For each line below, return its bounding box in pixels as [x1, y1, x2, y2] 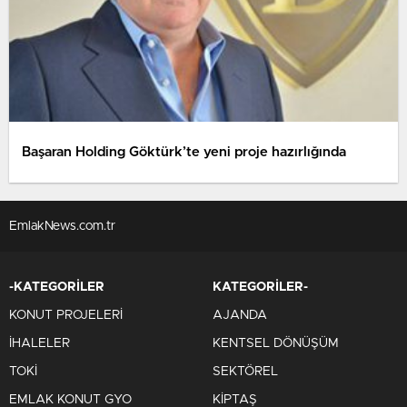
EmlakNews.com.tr [9, 220, 115, 233]
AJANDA [213, 309, 267, 322]
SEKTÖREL [213, 365, 278, 378]
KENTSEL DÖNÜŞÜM [213, 337, 339, 350]
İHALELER [9, 337, 70, 350]
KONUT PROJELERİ [9, 309, 123, 322]
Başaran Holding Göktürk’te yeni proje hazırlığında [22, 144, 346, 159]
